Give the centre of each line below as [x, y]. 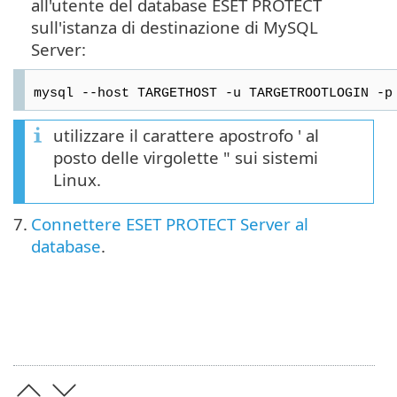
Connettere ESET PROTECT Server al [170, 223]
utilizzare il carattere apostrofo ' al [186, 135]
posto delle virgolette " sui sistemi [186, 157]
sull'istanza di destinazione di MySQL [175, 27]
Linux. [77, 179]
